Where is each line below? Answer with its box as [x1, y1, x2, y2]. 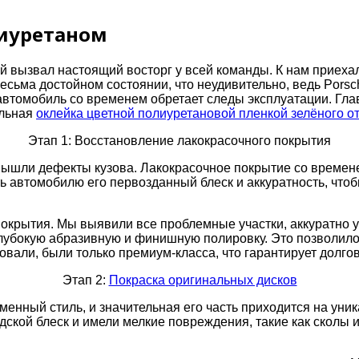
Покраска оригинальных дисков [108, 272, 297, 287]
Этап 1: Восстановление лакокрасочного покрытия [28, 133, 331, 147]
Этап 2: [62, 272, 109, 287]
